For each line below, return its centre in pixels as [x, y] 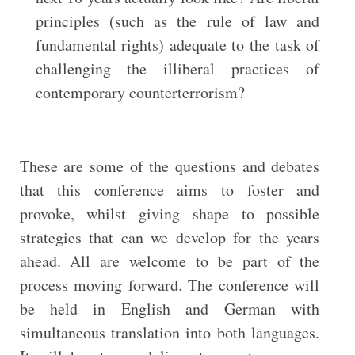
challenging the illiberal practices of [177, 69]
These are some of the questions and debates [170, 166]
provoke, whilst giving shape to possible [170, 214]
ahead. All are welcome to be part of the [170, 261]
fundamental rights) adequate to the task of [177, 45]
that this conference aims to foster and [170, 190]
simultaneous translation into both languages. [170, 332]
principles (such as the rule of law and [177, 21]
